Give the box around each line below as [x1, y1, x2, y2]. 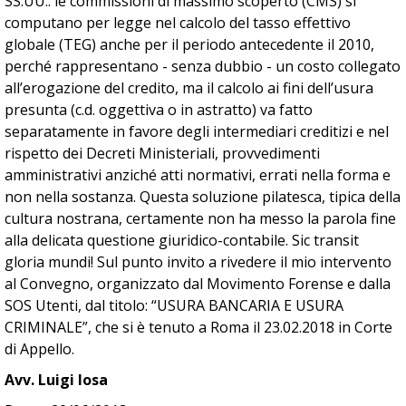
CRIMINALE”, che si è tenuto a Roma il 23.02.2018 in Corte [5, 317, 392, 337]
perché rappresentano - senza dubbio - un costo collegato [5, 56, 401, 76]
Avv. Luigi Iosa [5, 370, 108, 390]
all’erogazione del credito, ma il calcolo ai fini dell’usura [5, 78, 373, 98]
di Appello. [5, 339, 74, 359]
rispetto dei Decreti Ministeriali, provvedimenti [5, 143, 320, 163]
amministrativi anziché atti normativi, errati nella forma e [5, 165, 391, 185]
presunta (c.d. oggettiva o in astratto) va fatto [5, 100, 313, 120]
